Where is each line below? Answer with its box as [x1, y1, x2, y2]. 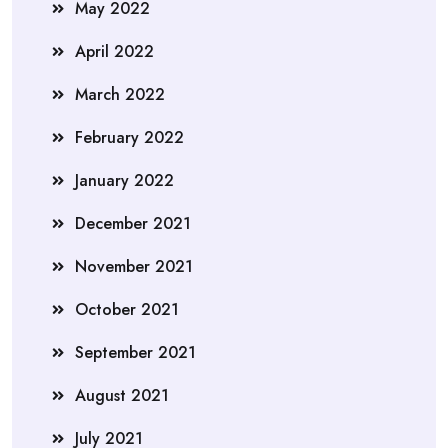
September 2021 [75, 341, 196, 364]
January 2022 [75, 169, 174, 192]
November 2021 [75, 255, 193, 278]
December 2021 [75, 212, 191, 235]
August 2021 [75, 384, 169, 407]
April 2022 [75, 40, 154, 63]
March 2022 [75, 83, 165, 106]
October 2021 [75, 298, 179, 321]
